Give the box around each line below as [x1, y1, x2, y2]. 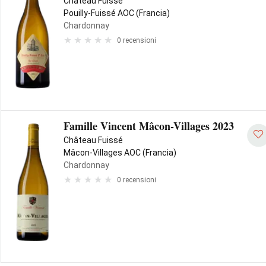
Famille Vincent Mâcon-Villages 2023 [64, 118, 234, 134]
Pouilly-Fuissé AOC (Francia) [64, 8, 170, 18]
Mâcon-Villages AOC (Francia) [64, 148, 176, 157]
